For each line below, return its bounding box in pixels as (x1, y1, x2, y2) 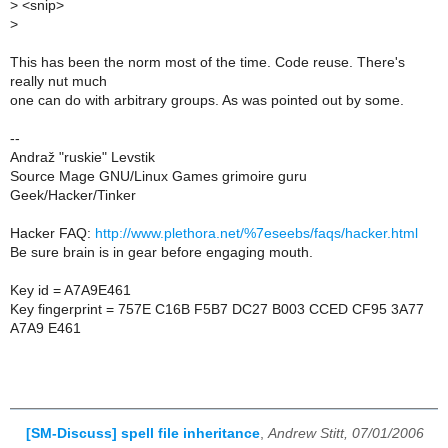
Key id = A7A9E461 (10, 282, 131, 298)
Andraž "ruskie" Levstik (10, 149, 155, 165)
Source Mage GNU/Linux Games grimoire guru (10, 168, 307, 184)
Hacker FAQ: (10, 225, 95, 241)
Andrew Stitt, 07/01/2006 (268, 425, 424, 441)
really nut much (10, 73, 107, 89)
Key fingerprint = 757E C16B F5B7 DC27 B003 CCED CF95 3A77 (10, 301, 424, 317)
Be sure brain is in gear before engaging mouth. (10, 244, 313, 260)
